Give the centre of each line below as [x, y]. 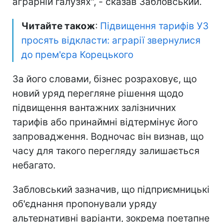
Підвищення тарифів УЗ [154, 26]
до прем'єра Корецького [77, 55]
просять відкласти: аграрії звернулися [111, 40]
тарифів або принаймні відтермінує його [105, 122]
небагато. [34, 165]
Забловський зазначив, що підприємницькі [111, 189]
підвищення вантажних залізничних [94, 108]
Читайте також [58, 26]
